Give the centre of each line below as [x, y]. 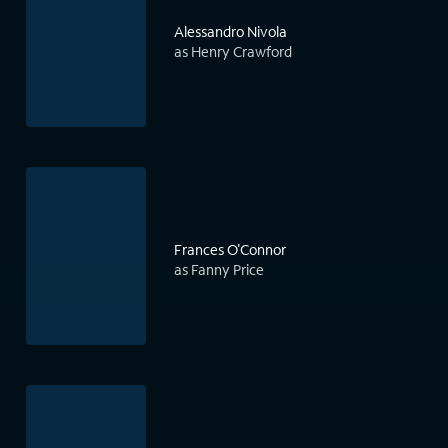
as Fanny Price [219, 270]
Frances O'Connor [230, 250]
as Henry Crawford [233, 52]
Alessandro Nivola [230, 32]
